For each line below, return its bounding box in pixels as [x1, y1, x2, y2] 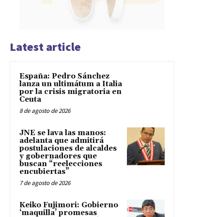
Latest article [10, 39, 81, 54]
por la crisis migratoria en [19, 87, 122, 96]
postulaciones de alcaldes [19, 143, 117, 153]
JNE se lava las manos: [19, 128, 106, 138]
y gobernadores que [19, 151, 97, 161]
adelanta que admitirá [19, 136, 104, 145]
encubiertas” [19, 167, 69, 176]
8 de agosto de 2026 [19, 106, 70, 115]
